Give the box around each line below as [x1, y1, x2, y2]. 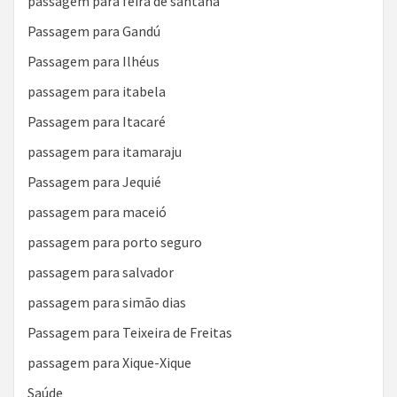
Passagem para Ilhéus [27, 51, 160, 70]
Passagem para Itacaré [27, 112, 166, 130]
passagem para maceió [27, 202, 167, 221]
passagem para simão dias [27, 292, 186, 311]
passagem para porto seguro [27, 232, 202, 251]
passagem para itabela [27, 82, 166, 100]
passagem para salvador [27, 262, 174, 281]
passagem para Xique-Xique [27, 353, 191, 371]
